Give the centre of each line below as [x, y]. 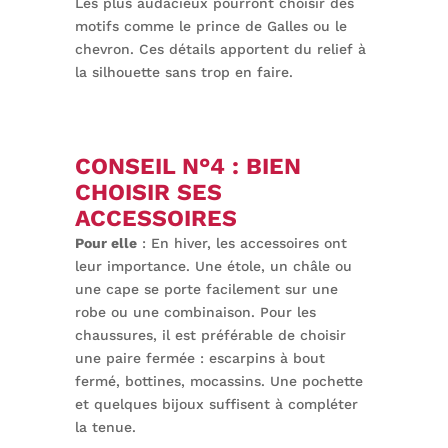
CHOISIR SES [148, 193]
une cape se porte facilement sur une [206, 289]
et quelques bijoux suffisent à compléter [216, 404]
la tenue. [105, 427]
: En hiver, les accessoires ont [241, 243]
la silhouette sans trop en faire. [183, 72]
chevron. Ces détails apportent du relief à [220, 49]
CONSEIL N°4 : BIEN [187, 167]
